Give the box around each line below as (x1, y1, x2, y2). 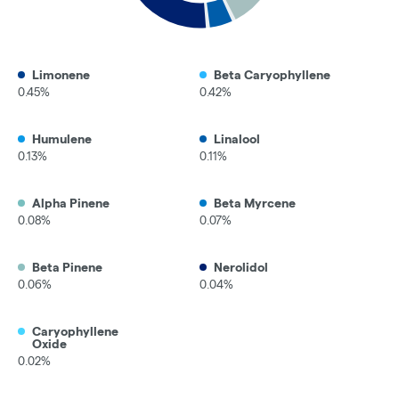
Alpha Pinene (32, 196, 110, 211)
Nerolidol (214, 260, 268, 275)
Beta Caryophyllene (214, 68, 330, 83)
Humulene (32, 132, 92, 147)
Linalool (214, 132, 260, 147)
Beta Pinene (32, 260, 102, 275)
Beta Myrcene (214, 196, 296, 211)
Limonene (32, 68, 90, 83)
